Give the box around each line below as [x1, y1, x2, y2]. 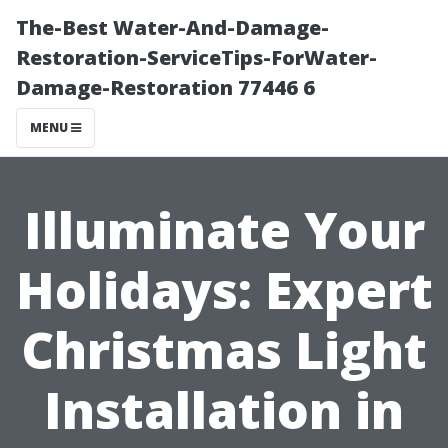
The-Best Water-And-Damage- [16, 14, 329, 41]
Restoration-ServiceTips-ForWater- [16, 44, 377, 71]
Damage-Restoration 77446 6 [16, 74, 315, 101]
